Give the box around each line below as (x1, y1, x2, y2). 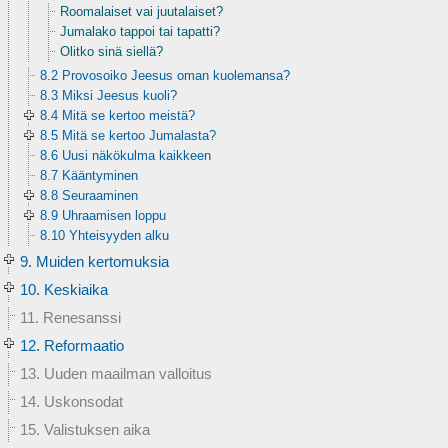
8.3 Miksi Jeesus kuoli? (40, 88, 177, 103)
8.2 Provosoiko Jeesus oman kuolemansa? (40, 68, 290, 83)
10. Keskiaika (20, 281, 108, 298)
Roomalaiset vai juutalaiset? (60, 4, 223, 19)
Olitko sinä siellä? (60, 44, 163, 59)
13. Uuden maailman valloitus (20, 365, 212, 382)
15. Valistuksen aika (20, 421, 150, 438)
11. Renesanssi (20, 309, 121, 326)
